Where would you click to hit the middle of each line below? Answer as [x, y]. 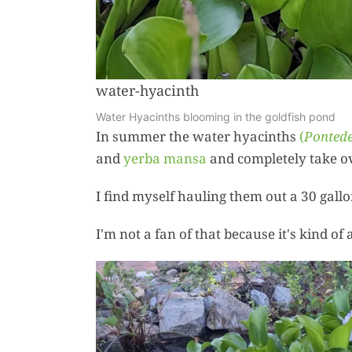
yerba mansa [165, 158]
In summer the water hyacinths [197, 136]
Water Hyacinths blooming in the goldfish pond [215, 116]
